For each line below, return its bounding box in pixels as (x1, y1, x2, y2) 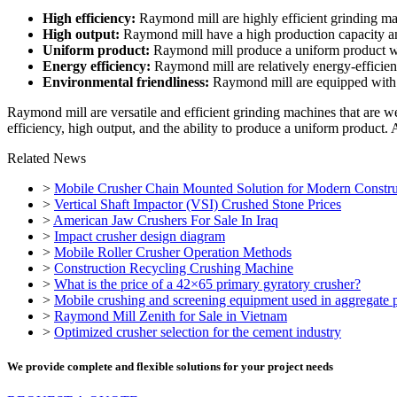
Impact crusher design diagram (54, 228, 225, 244)
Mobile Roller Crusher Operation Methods (54, 244, 292, 260)
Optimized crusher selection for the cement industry (54, 323, 341, 339)
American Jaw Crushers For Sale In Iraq (53, 212, 278, 228)
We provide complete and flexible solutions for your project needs (7, 359, 333, 373)
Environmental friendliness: (43, 74, 209, 90)
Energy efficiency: (43, 58, 151, 74)
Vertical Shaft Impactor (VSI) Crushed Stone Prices (54, 196, 341, 212)
